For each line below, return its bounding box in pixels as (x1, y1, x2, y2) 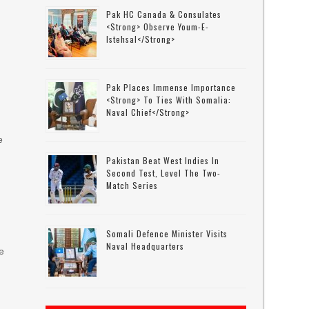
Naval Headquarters (106, 240, 185, 252)
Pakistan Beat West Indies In (106, 154, 220, 166)
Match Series (106, 179, 159, 191)
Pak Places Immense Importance (106, 81, 237, 93)
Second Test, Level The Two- (106, 167, 221, 179)
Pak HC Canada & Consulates (106, 8, 222, 20)
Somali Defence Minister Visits (106, 228, 228, 239)
